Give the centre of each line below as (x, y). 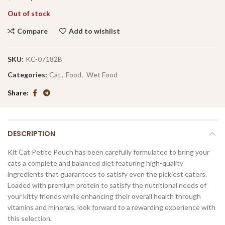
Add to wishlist (94, 31)
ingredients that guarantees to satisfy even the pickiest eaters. (107, 174)
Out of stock (29, 13)
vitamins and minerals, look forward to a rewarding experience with (111, 207)
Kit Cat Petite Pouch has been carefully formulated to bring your (108, 152)
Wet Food (102, 74)
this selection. (30, 218)
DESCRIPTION (31, 133)
